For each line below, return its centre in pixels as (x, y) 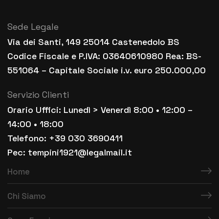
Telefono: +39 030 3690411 (65, 138)
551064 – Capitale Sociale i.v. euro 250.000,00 (107, 70)
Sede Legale (33, 27)
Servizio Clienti (38, 95)
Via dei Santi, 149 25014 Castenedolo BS (93, 42)
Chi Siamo (27, 196)
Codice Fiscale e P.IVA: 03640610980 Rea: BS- (104, 56)
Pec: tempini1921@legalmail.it (70, 152)
